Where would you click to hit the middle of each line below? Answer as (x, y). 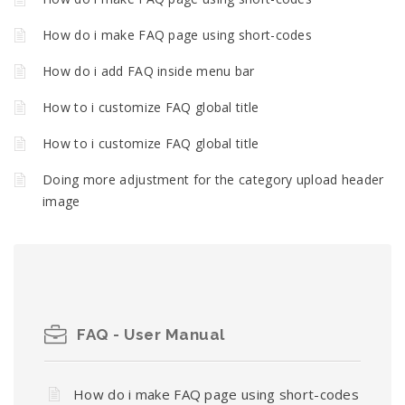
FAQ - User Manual (151, 335)
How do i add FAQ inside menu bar (149, 71)
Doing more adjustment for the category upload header (213, 180)
